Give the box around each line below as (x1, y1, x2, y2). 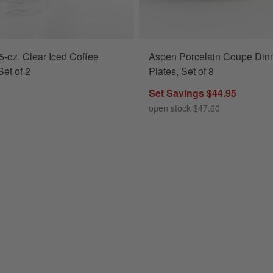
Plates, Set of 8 (149, 64, 214, 79)
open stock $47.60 (149, 102, 220, 115)
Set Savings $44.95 (149, 86, 236, 101)
